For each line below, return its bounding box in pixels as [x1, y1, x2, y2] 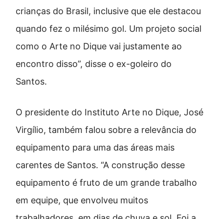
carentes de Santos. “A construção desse [16, 159, 185, 170]
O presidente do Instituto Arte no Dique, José [16, 107, 203, 117]
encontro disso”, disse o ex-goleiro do [16, 58, 172, 69]
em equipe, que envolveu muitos [16, 195, 148, 205]
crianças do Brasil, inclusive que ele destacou [16, 5, 201, 16]
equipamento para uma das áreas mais [16, 142, 175, 153]
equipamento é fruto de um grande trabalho [16, 177, 197, 188]
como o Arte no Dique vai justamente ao [16, 41, 182, 51]
